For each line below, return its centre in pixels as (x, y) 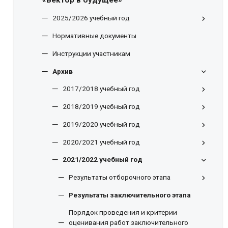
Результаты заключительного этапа (130, 195)
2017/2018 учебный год (101, 89)
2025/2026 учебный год (91, 18)
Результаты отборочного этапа (120, 177)
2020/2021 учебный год (101, 142)
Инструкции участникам (91, 53)
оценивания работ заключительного (129, 222)
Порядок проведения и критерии (123, 212)
